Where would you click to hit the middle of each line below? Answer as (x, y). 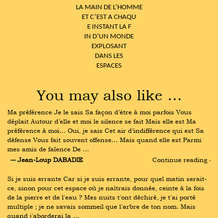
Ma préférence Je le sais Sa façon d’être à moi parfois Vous (100, 112)
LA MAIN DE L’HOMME (109, 8)
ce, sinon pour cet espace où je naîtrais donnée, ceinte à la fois (106, 188)
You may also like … (109, 95)
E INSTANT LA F (109, 27)
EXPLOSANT (109, 46)
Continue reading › (182, 160)
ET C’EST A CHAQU (109, 17)
